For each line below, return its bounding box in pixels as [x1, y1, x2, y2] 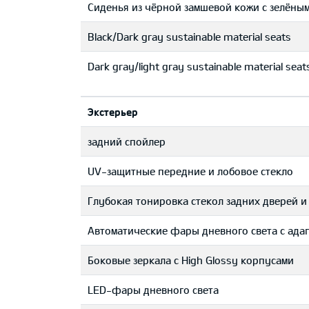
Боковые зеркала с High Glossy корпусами [88, 254, 294, 266]
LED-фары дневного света [88, 283, 219, 296]
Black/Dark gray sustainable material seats [88, 30, 291, 43]
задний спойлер [88, 135, 166, 148]
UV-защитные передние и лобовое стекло [88, 165, 293, 177]
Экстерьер [88, 106, 138, 118]
